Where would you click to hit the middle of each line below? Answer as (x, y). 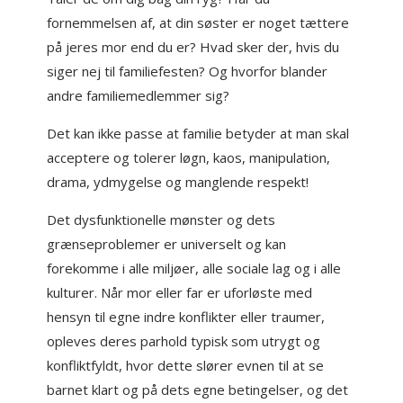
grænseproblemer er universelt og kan (167, 244)
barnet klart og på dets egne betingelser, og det (198, 390)
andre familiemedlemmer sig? (139, 95)
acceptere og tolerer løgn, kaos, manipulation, (189, 157)
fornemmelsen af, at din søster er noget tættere (198, 22)
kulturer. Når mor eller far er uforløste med (180, 292)
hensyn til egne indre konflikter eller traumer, (186, 317)
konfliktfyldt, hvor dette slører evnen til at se (186, 365)
